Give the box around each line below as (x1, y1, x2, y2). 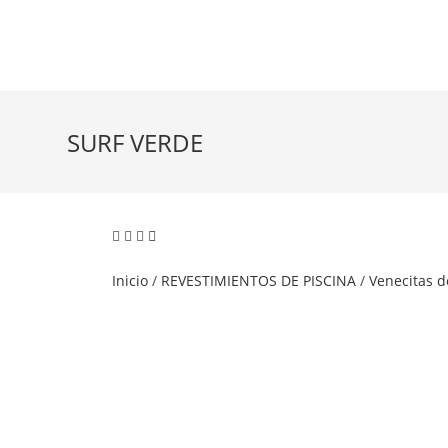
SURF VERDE (67, 126, 204, 159)
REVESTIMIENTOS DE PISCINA (161, 271, 356, 290)
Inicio (112, 271, 148, 290)
